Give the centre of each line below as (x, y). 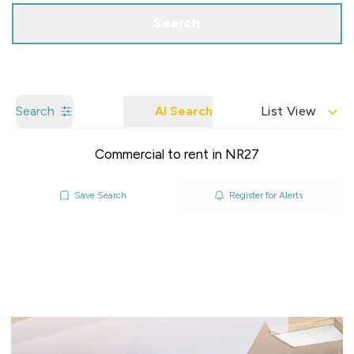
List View (289, 111)
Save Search (100, 195)
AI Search (184, 111)
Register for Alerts (265, 195)
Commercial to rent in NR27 (177, 154)
